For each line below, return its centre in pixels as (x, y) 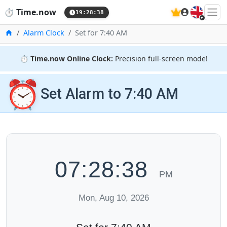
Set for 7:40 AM (101, 33)
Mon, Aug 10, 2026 (113, 198)
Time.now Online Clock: (71, 59)
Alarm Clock (44, 33)
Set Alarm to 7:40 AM (109, 93)
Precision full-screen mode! (160, 59)
